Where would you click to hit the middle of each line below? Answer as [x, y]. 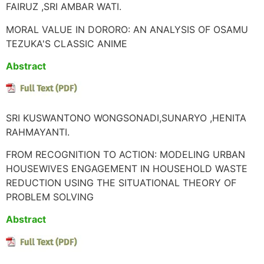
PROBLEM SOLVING [50, 197]
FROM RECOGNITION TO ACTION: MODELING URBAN [126, 155]
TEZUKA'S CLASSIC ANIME [67, 43]
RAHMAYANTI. [38, 132]
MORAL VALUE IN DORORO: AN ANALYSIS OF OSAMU [127, 29]
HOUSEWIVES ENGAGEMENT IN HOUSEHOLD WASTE [127, 169]
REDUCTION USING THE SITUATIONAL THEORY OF [121, 183]
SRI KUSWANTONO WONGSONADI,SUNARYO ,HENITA [126, 118]
